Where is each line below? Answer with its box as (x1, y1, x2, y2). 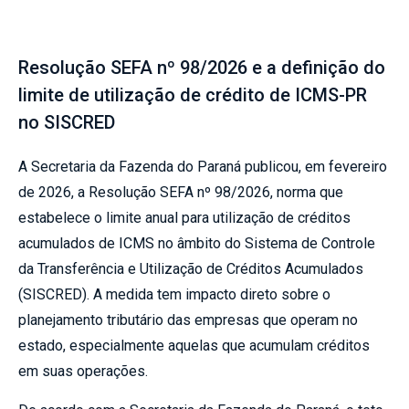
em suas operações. (18, 362, 148, 381)
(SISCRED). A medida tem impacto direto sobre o (18, 286, 330, 304)
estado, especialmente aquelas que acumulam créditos (18, 337, 370, 355)
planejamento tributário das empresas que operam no (18, 311, 358, 330)
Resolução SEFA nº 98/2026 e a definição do (18, 57, 385, 79)
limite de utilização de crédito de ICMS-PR (18, 84, 367, 107)
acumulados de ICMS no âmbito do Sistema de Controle (18, 235, 375, 253)
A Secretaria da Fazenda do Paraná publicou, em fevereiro (18, 158, 387, 176)
